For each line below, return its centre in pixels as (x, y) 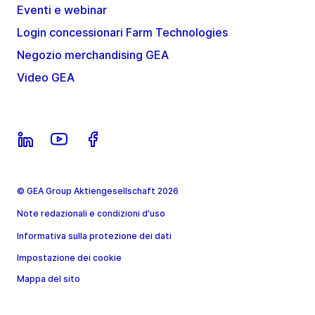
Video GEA (46, 77)
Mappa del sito (49, 278)
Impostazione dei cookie (69, 257)
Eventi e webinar (62, 9)
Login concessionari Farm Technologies (122, 32)
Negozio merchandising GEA (93, 54)
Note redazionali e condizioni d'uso (91, 213)
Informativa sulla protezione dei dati (94, 236)
